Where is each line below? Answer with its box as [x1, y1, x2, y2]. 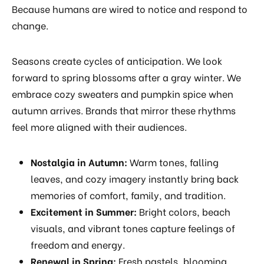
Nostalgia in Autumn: [31, 155, 127, 169]
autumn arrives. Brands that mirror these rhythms [12, 103, 236, 117]
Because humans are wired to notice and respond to [12, 2, 247, 16]
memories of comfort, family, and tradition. [31, 188, 226, 202]
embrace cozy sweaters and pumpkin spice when [12, 87, 233, 101]
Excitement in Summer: [31, 204, 137, 219]
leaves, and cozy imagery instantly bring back [31, 171, 239, 186]
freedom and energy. [31, 237, 125, 252]
